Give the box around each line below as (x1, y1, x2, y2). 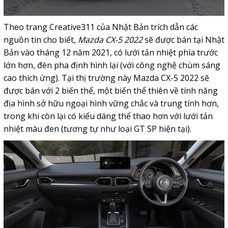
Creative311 (49, 21, 95, 33)
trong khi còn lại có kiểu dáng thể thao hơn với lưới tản (3, 110, 213, 122)
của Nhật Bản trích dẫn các (96, 21, 198, 33)
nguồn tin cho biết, (3, 34, 78, 45)
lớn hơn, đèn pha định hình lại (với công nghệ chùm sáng (3, 59, 220, 71)
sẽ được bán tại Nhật (142, 34, 224, 45)
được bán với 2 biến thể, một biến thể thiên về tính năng (3, 84, 218, 96)
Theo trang (3, 21, 49, 33)
